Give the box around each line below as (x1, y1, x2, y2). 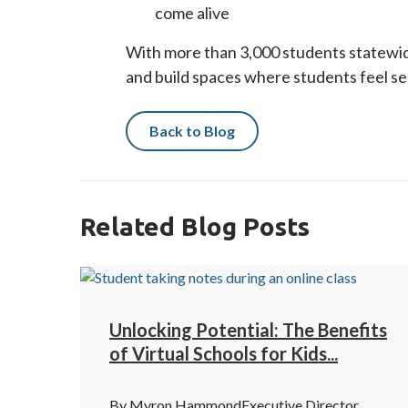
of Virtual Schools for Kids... (109, 342, 338, 364)
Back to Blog (148, 122, 235, 139)
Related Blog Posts (80, 212, 310, 240)
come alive (154, 3, 229, 23)
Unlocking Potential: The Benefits (109, 318, 387, 341)
